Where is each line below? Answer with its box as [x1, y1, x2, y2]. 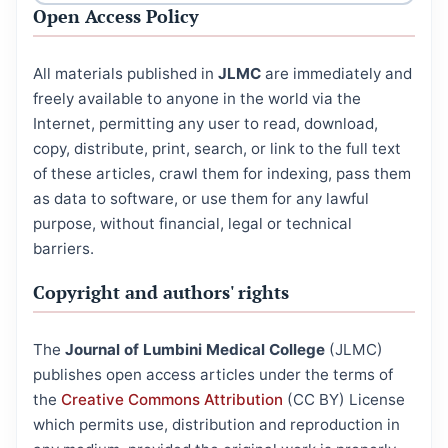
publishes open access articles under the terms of [33, 365, 393, 385]
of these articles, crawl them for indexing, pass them [33, 164, 411, 184]
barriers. [33, 239, 94, 259]
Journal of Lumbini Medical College [65, 340, 325, 360]
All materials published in [33, 64, 218, 84]
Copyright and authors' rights [33, 280, 294, 305]
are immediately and [261, 64, 412, 84]
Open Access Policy [33, 4, 199, 29]
